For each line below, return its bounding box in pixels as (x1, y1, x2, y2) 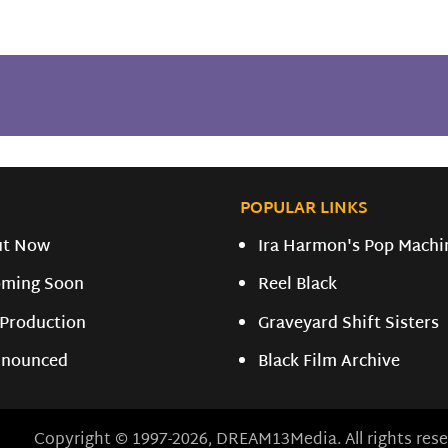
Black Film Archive (258, 347, 401, 377)
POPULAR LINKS (240, 194, 369, 224)
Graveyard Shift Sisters (258, 309, 440, 339)
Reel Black (258, 271, 338, 301)
